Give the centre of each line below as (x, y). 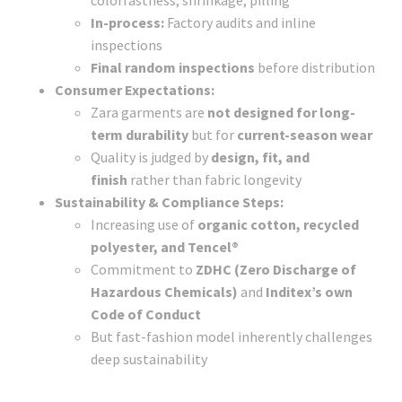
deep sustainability (149, 358)
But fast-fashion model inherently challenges (232, 336)
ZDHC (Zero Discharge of (276, 269)
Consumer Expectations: (135, 89)
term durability (140, 134)
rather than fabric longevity (214, 179)
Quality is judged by (151, 157)
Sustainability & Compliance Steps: (169, 201)
